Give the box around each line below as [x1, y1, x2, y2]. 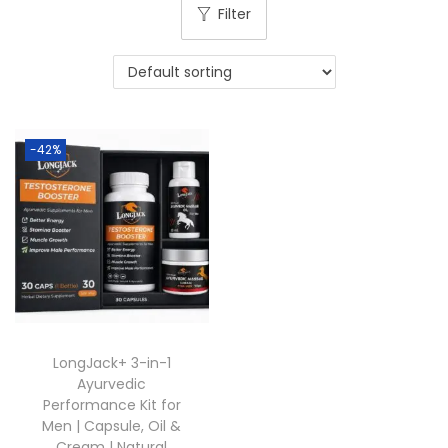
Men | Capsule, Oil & [42, 416, 182, 437]
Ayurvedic [77, 374, 147, 395]
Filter [218, 4, 251, 25]
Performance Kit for [42, 395, 181, 416]
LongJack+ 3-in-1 [52, 353, 171, 374]
